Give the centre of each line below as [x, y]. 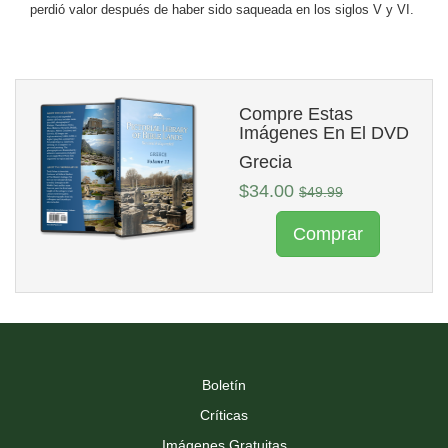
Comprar [328, 233]
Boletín [224, 384]
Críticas [224, 414]
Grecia [265, 161]
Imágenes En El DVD [324, 132]
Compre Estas [296, 113]
